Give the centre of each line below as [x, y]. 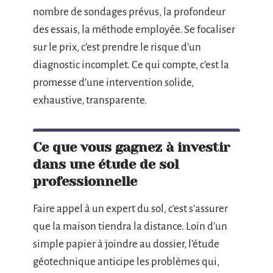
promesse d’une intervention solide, [113, 82]
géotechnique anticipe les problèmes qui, [126, 261]
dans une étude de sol [106, 164]
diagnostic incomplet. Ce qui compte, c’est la [131, 65]
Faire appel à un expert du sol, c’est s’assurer [130, 208]
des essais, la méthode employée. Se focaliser [134, 29]
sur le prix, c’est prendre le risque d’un [117, 47]
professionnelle [85, 181]
